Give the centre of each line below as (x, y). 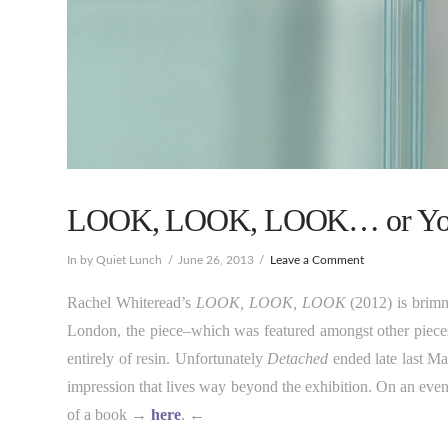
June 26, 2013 (215, 260)
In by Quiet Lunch (115, 260)
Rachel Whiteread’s (131, 302)
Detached (298, 358)
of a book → (109, 414)
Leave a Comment (316, 260)
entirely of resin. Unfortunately (167, 358)
